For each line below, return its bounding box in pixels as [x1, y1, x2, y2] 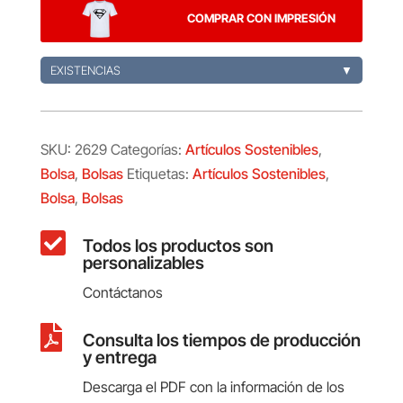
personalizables [82, 251, 204, 273]
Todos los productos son [82, 234, 273, 256]
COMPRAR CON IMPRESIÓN [186, 11, 336, 26]
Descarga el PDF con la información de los [82, 377, 345, 396]
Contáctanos [82, 282, 163, 301]
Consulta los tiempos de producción [82, 328, 361, 351]
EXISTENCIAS [49, 62, 121, 77]
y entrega [82, 345, 157, 368]
